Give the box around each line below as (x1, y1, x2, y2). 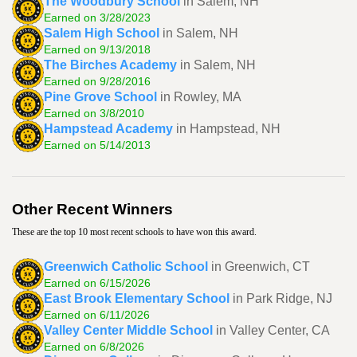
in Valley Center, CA (216, 323, 330, 337)
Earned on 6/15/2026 (44, 276, 151, 289)
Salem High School (44, 25, 159, 40)
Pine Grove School (44, 89, 157, 104)
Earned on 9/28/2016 (44, 74, 151, 88)
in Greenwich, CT (211, 259, 310, 273)
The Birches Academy (44, 57, 177, 72)
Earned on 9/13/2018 (44, 42, 151, 56)
